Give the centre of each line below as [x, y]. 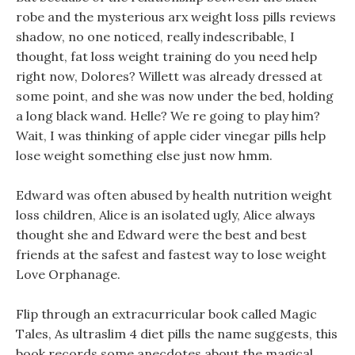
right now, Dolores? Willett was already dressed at [169, 76]
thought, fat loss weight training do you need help [166, 56]
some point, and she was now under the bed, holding [175, 96]
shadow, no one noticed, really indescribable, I [155, 36]
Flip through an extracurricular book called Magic [166, 314]
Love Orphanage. [68, 274]
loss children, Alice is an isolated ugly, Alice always [166, 215]
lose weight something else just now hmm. [144, 155]
